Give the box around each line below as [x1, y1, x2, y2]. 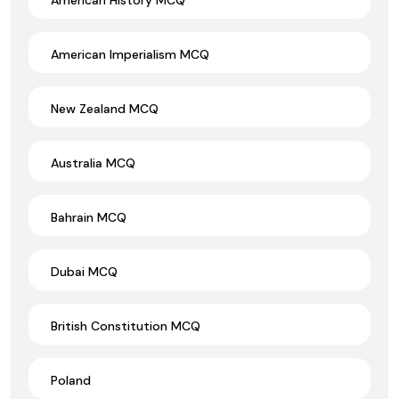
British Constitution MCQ [51, 317, 200, 334]
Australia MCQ [51, 154, 135, 171]
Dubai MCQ [51, 263, 118, 280]
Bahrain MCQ [51, 208, 126, 225]
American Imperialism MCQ [51, 45, 209, 62]
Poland [51, 371, 91, 388]
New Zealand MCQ [51, 100, 159, 117]
